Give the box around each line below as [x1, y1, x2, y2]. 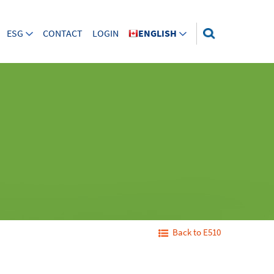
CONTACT [43, 27, 83, 40]
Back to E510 [172, 226, 221, 239]
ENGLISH [138, 27, 177, 40]
